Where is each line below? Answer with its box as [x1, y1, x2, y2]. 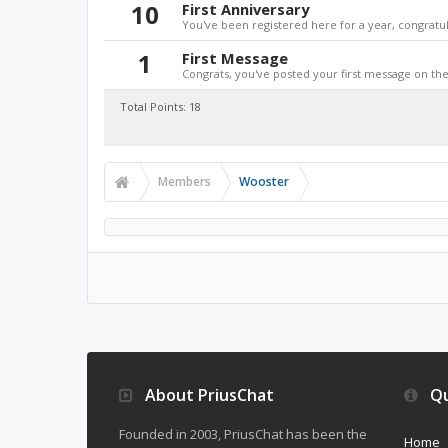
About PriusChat [141, 384, 274, 406]
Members [158, 173, 211, 190]
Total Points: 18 [120, 99, 201, 114]
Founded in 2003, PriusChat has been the [119, 425, 367, 443]
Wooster [239, 173, 289, 190]
